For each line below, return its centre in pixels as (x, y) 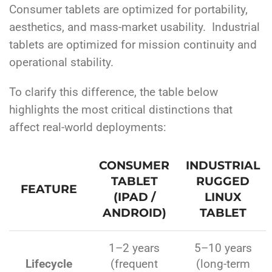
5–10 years (223, 249)
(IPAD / (134, 197)
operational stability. (61, 63)
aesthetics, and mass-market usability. (110, 28)
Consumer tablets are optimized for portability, (128, 10)
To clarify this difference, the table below (114, 93)
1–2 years (134, 249)
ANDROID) (134, 213)
